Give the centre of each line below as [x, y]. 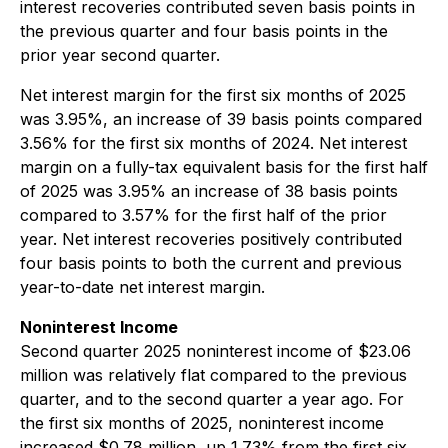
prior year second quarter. [120, 55]
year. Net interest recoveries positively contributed [211, 239]
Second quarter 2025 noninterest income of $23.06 [215, 351]
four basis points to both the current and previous [211, 263]
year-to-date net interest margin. [142, 287]
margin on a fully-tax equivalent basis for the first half [224, 167]
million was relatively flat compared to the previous [213, 375]
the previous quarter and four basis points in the [204, 31]
